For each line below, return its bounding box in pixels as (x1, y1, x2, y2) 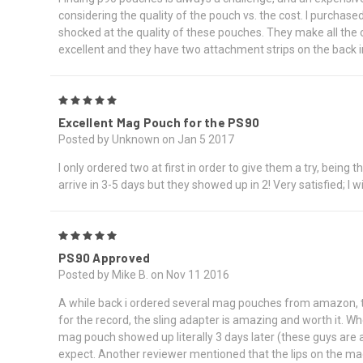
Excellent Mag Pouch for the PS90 (58, 114, 259, 130)
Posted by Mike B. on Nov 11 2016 (58, 267, 229, 281)
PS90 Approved (58, 250, 151, 265)
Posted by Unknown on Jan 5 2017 (58, 132, 234, 146)
